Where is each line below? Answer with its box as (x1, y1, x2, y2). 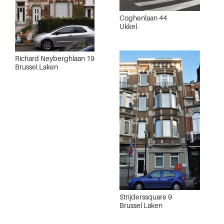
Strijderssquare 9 (119, 192, 172, 201)
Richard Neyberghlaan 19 (15, 53, 94, 62)
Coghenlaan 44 (119, 13, 167, 22)
